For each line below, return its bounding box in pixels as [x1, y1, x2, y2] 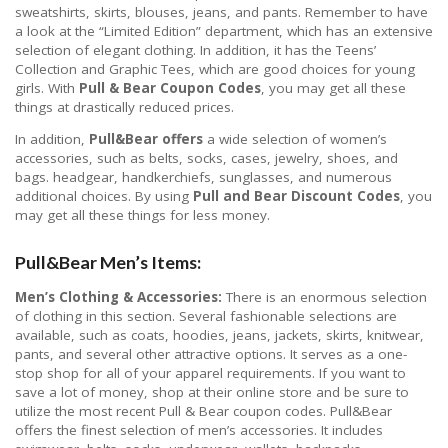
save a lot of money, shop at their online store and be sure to [15, 382, 409, 401]
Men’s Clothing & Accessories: [15, 287, 222, 306]
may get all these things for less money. [15, 206, 270, 225]
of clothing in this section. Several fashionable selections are [15, 306, 397, 325]
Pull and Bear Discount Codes [193, 187, 400, 206]
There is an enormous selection [222, 287, 427, 306]
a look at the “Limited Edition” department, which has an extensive [15, 21, 433, 40]
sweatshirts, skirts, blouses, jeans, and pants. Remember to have [15, 2, 428, 21]
